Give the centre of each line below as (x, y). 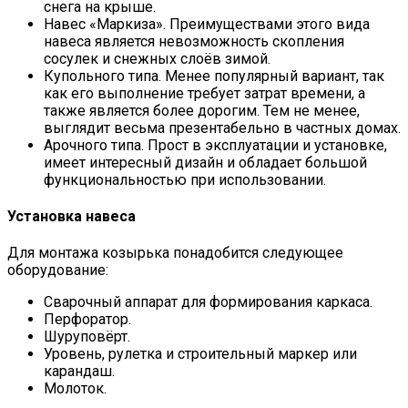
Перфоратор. (87, 320)
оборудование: (58, 270)
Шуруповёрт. (87, 337)
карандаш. (79, 372)
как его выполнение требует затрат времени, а (204, 93)
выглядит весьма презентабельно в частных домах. (222, 127)
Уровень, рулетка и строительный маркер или (200, 354)
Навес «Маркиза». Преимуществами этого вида (207, 24)
